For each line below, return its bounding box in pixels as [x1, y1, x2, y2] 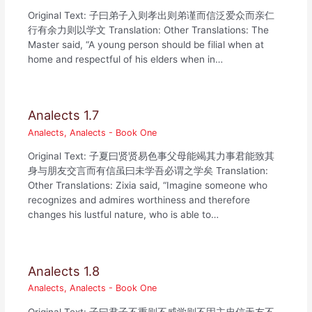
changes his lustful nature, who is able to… [28, 209, 219, 221]
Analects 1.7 [28, 107, 100, 123]
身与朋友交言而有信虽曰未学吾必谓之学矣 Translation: [28, 165, 269, 177]
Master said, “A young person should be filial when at [28, 38, 265, 50]
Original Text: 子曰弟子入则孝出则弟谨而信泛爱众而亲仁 [28, 9, 275, 21]
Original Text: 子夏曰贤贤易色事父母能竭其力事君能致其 [28, 150, 275, 162]
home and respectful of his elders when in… [28, 53, 224, 65]
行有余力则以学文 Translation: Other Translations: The [28, 24, 270, 36]
